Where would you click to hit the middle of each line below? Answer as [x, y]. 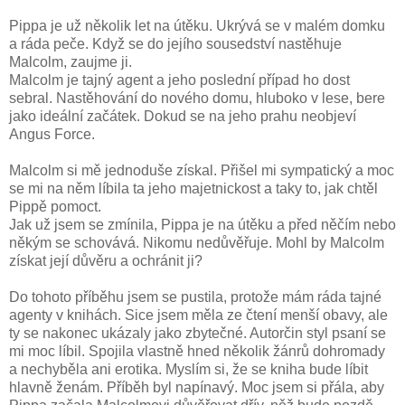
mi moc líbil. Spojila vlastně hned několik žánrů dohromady [197, 351]
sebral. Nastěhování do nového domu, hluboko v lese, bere [197, 98]
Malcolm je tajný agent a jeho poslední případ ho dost [179, 80]
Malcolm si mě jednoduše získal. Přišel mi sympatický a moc [202, 170]
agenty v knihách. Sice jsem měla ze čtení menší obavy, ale [198, 315]
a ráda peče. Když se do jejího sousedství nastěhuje [175, 43]
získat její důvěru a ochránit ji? [106, 260]
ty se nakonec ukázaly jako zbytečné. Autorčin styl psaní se [198, 333]
